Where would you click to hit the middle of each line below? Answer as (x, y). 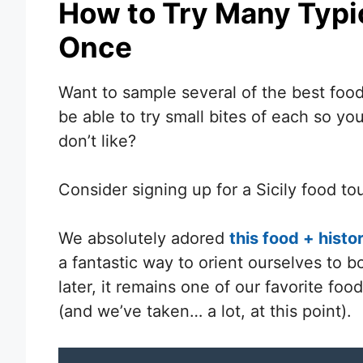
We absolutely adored (144, 238)
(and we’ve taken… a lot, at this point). (205, 311)
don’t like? (97, 141)
